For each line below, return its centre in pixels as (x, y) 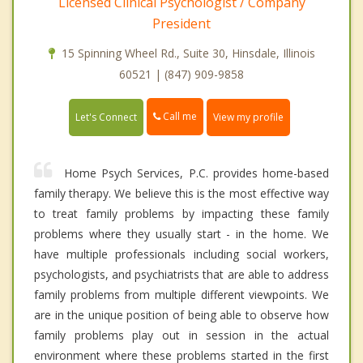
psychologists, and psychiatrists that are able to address (181, 274)
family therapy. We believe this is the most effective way (181, 193)
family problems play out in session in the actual (181, 335)
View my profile (248, 117)
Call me (179, 117)
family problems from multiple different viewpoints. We (181, 294)
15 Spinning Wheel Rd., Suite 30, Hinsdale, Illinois (188, 53)
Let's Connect (106, 117)
